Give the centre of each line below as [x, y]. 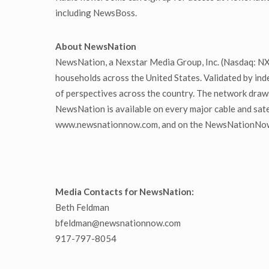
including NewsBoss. [96, 13]
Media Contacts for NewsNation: [125, 192]
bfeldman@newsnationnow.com [118, 223]
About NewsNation [96, 46]
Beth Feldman [82, 207]
